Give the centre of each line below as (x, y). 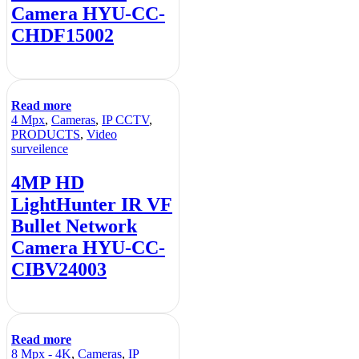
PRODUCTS (46, 134)
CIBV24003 (59, 269)
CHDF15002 (63, 35)
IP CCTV (125, 119)
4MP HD (48, 182)
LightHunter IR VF (92, 204)
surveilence (40, 148)
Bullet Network (74, 226)
